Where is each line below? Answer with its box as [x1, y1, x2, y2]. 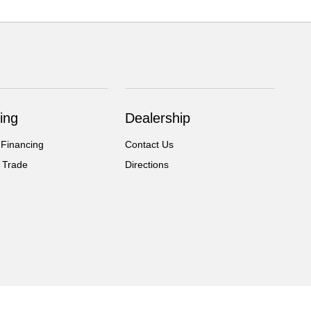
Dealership [125, 110, 191, 126]
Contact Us [125, 139, 174, 151]
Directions [125, 159, 169, 171]
